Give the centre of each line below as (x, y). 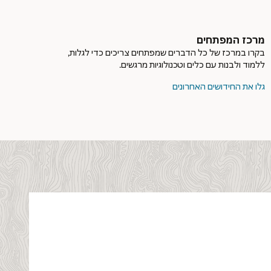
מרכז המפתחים (231, 40)
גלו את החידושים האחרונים (219, 86)
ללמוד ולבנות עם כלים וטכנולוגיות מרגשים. (192, 65)
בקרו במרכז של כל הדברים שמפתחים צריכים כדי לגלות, (166, 53)
